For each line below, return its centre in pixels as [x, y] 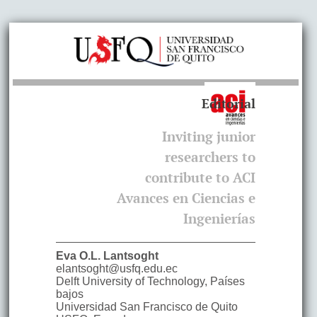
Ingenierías [220, 218]
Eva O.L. [78, 256]
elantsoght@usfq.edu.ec [116, 269]
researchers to [211, 157]
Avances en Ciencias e [186, 198]
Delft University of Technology [130, 282]
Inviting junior [209, 136]
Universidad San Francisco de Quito [146, 307]
